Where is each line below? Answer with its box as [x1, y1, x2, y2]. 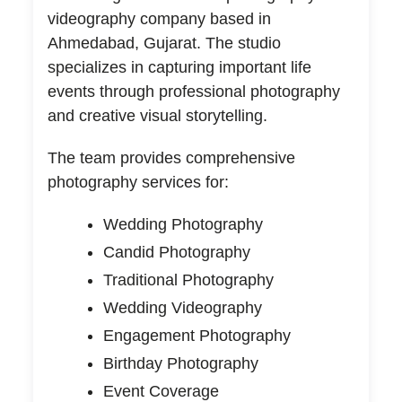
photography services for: [47, 172, 229, 191]
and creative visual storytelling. [47, 106, 267, 125]
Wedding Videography [102, 298, 262, 317]
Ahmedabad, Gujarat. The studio [47, 33, 281, 52]
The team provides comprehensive [47, 148, 295, 167]
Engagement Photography [102, 326, 291, 345]
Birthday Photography [102, 354, 258, 372]
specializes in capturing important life [47, 57, 311, 76]
